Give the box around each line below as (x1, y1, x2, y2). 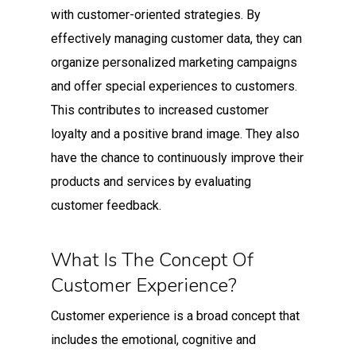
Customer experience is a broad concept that (51, 308, 300, 323)
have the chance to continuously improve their (51, 149, 304, 165)
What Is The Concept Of (51, 246, 253, 273)
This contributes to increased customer (51, 102, 269, 118)
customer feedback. (51, 197, 161, 213)
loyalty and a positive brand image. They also (51, 126, 300, 141)
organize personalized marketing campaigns (51, 54, 297, 70)
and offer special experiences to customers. (51, 78, 297, 94)
